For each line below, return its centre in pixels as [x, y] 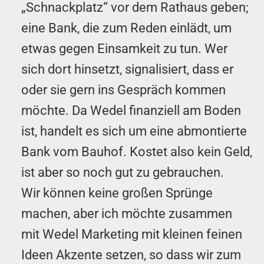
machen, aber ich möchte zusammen [127, 213]
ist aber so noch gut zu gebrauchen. [123, 172]
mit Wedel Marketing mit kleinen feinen [132, 234]
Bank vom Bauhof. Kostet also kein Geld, [137, 151]
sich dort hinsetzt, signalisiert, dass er [127, 69]
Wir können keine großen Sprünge [117, 193]
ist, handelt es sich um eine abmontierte [134, 131]
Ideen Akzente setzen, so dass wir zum [131, 255]
